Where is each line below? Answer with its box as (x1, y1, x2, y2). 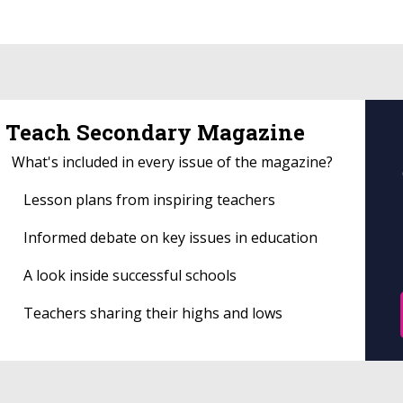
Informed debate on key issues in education (23, 228, 318, 248)
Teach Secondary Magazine (5, 118, 305, 148)
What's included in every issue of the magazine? (11, 152, 333, 173)
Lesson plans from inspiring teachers (23, 190, 275, 210)
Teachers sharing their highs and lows (23, 303, 282, 324)
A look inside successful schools (23, 265, 237, 286)
